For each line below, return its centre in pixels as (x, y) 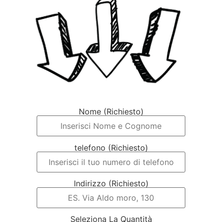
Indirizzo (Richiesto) (111, 183)
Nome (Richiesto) (111, 112)
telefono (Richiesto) (111, 147)
